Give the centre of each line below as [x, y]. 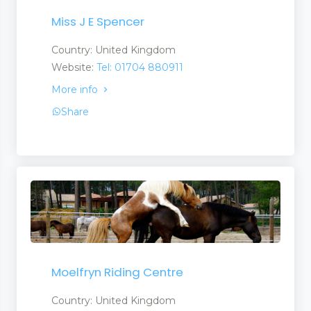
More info [76, 89]
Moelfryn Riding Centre [117, 272]
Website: [74, 67]
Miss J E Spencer [98, 21]
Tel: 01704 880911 [140, 67]
